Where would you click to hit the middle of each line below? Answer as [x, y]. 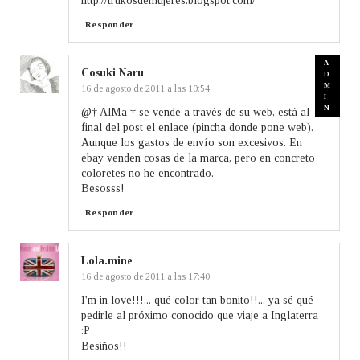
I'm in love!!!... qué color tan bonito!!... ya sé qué [197, 300]
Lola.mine [107, 260]
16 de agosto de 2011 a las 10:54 [145, 88]
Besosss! [103, 188]
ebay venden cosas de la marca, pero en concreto [198, 157]
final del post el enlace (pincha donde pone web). [197, 127]
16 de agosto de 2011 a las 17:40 [145, 276]
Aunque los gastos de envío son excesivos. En [192, 142]
